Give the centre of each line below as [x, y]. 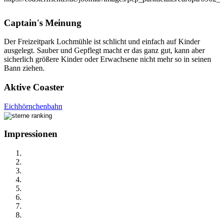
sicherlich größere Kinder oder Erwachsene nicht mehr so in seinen [108, 59]
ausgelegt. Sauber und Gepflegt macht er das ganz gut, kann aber [104, 51]
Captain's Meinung [43, 23]
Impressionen [31, 134]
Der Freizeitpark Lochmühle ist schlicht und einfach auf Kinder [102, 42]
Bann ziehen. [24, 68]
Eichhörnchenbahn [33, 106]
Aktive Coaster [34, 87]
